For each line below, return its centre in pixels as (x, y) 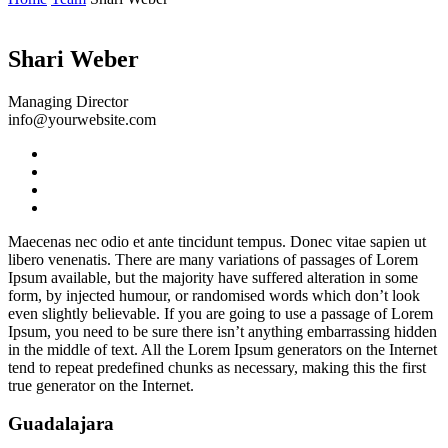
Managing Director (68, 101)
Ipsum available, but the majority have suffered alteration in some (213, 277)
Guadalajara (61, 424)
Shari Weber (73, 58)
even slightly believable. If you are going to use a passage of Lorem (220, 313)
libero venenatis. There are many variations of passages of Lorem (213, 259)
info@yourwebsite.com (82, 119)
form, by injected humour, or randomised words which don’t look (214, 295)
